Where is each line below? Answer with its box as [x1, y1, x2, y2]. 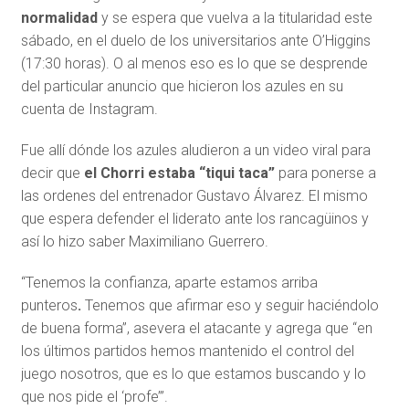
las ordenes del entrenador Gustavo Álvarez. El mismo [20, 187, 368, 205]
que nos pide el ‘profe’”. [20, 388, 168, 406]
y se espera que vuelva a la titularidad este [100, 9, 372, 27]
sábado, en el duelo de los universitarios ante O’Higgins [20, 32, 371, 50]
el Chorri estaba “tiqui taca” [79, 164, 275, 183]
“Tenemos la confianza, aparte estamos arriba [20, 274, 318, 292]
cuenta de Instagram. [20, 100, 158, 119]
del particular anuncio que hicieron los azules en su [20, 78, 343, 96]
